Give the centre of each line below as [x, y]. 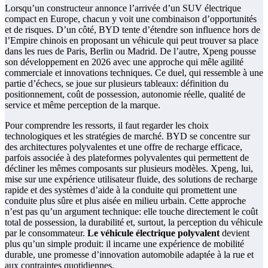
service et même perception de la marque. [83, 105]
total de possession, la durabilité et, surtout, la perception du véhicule [134, 223]
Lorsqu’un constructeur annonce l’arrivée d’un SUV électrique [123, 8]
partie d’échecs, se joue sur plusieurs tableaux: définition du [117, 84]
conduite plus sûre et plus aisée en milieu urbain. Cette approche [125, 201]
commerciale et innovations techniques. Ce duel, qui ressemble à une [134, 73]
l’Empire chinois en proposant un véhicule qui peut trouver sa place [132, 41]
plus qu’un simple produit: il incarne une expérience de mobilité [124, 244]
